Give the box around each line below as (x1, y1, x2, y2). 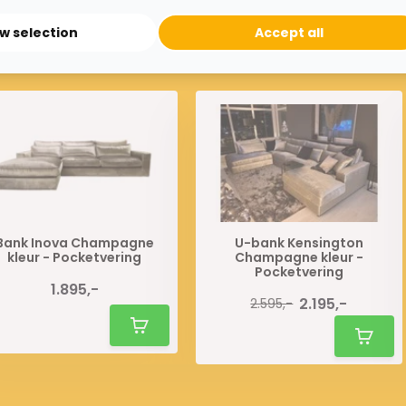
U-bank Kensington (234, 233, 363, 252)
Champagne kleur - (234, 247, 363, 266)
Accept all (254, 23, 324, 42)
